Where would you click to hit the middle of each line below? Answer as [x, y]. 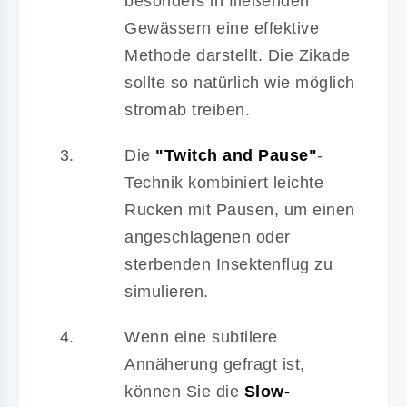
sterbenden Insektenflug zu [228, 264]
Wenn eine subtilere [201, 337]
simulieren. [167, 291]
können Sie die [184, 391]
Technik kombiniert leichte [224, 182]
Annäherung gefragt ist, [215, 364]
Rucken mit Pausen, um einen [240, 209]
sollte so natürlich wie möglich [240, 82]
